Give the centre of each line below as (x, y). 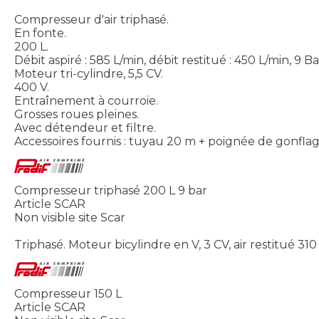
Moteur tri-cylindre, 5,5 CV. (89, 74)
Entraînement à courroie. (86, 101)
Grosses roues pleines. (77, 115)
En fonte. (40, 33)
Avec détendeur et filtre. (85, 128)
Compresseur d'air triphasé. (91, 20)
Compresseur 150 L (68, 294)
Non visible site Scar (70, 218)
